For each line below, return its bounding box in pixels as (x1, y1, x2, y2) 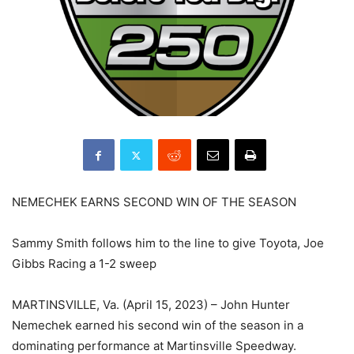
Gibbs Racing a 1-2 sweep (12, 256, 156, 272)
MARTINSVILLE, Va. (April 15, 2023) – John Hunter (12, 297, 290, 313)
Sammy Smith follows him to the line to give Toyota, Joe (12, 235, 324, 251)
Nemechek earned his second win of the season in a (12, 318, 303, 333)
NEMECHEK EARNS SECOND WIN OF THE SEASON (12, 194, 296, 210)
